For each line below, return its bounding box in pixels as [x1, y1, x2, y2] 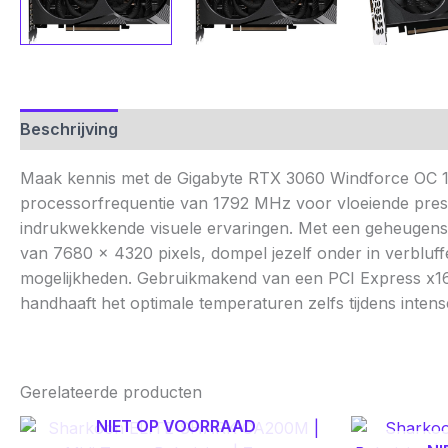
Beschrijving [20, 118, 118, 139]
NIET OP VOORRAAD [95, 415, 256, 436]
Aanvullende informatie [139, 118, 324, 139]
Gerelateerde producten [20, 381, 202, 402]
